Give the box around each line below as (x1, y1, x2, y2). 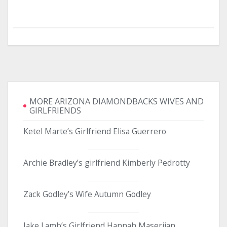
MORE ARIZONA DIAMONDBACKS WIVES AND (29, 95, 204, 107)
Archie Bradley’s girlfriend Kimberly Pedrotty (23, 157, 190, 168)
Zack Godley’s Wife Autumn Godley (23, 188, 151, 200)
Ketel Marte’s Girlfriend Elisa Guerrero (23, 125, 166, 137)
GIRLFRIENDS (29, 104, 81, 116)
